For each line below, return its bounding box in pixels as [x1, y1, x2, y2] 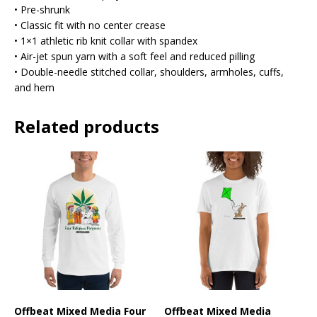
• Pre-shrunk [14, 3, 70, 17]
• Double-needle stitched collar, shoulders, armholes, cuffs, [14, 65, 284, 79]
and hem [14, 81, 54, 95]
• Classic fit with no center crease [14, 18, 166, 33]
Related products [14, 115, 159, 139]
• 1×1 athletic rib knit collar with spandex [14, 34, 197, 48]
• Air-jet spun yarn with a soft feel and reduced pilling [14, 50, 255, 64]
